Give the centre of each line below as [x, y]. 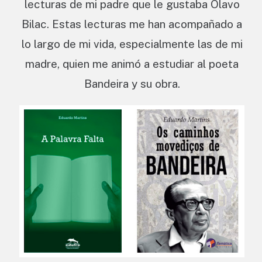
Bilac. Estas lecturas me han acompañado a [132, 24]
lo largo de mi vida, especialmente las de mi [132, 44]
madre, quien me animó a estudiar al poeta [132, 64]
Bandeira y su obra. [132, 84]
